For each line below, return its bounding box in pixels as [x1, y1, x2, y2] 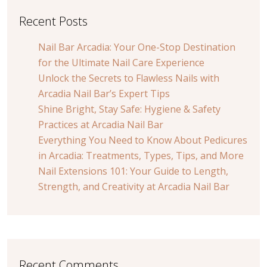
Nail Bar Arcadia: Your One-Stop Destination [38, 41, 235, 54]
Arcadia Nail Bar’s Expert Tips [38, 87, 170, 101]
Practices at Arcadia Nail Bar [38, 118, 163, 132]
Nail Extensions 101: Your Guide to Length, [38, 164, 228, 178]
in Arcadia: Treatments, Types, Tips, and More [38, 149, 244, 163]
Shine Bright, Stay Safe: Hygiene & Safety [38, 103, 221, 116]
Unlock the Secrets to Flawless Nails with [38, 72, 219, 85]
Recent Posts [19, 13, 88, 30]
